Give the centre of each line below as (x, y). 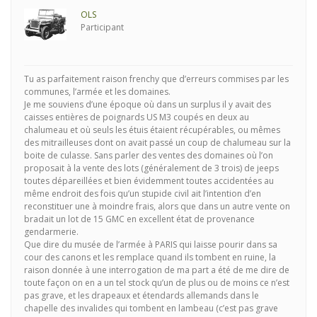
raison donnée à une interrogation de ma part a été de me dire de (157, 270)
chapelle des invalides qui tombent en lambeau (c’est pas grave (151, 308)
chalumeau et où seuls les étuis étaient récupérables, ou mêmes (152, 130)
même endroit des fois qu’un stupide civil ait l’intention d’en (143, 194)
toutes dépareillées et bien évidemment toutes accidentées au (149, 181)
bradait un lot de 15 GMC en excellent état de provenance (139, 219)
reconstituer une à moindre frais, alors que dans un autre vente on (157, 206)
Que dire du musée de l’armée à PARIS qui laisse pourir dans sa (151, 244)
